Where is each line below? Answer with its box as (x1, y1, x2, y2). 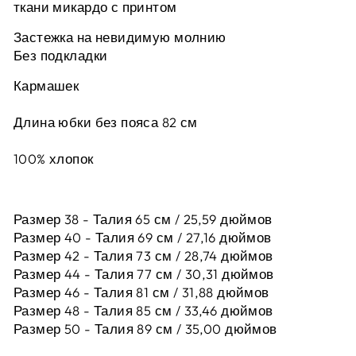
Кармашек (14, 76, 79, 94)
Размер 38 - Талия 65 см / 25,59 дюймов (14, 210, 273, 227)
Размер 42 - (14, 246, 91, 264)
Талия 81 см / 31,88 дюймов (90, 283, 269, 300)
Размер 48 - (14, 301, 91, 319)
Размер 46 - (14, 283, 91, 300)
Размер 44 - (14, 265, 91, 282)
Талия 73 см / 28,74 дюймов (90, 246, 273, 264)
